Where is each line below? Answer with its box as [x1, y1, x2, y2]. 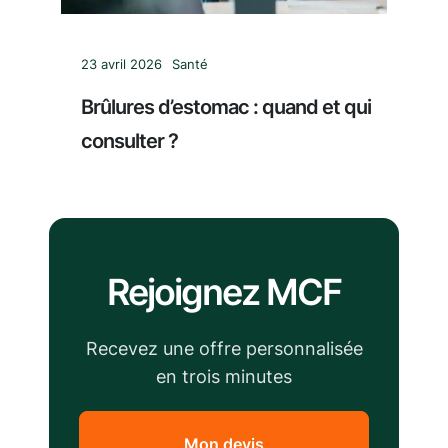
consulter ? [81, 129, 178, 154]
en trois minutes [156, 366, 292, 388]
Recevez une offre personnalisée [85, 338, 363, 360]
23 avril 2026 [81, 56, 162, 73]
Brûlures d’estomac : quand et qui [81, 95, 371, 120]
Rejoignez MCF [107, 270, 341, 315]
